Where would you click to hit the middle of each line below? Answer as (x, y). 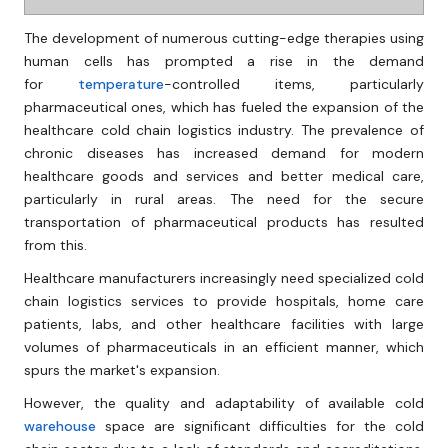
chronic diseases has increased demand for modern (224, 153)
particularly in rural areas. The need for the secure (224, 199)
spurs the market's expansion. (122, 370)
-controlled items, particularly (294, 84)
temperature (121, 84)
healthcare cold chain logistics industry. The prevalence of (224, 130)
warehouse (60, 426)
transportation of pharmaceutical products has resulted (224, 222)
